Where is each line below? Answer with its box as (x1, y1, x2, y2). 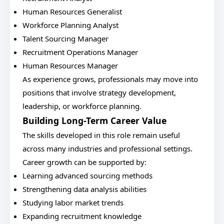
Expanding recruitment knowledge (22, 211, 141, 221)
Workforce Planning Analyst (22, 20, 118, 30)
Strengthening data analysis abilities (22, 184, 146, 194)
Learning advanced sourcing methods (22, 170, 152, 180)
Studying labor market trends (22, 197, 123, 207)
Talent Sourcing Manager (22, 33, 108, 43)
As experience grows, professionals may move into (22, 74, 198, 84)
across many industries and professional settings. (22, 143, 192, 153)
